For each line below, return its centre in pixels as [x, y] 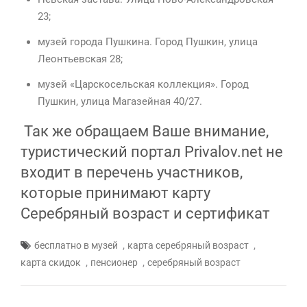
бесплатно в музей [76, 246]
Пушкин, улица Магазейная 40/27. [120, 102]
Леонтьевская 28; [80, 59]
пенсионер [114, 263]
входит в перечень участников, [132, 173]
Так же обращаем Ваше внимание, [145, 132]
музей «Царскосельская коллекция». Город [143, 85]
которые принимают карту [115, 193]
